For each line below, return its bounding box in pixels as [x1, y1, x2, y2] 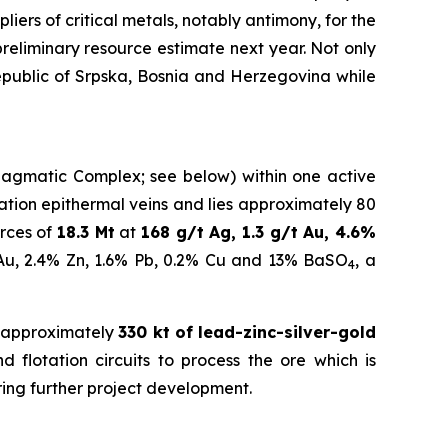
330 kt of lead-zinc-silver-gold [118, 322, 377, 342]
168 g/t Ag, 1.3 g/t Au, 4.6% [141, 222, 377, 242]
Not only [310, 38, 377, 58]
